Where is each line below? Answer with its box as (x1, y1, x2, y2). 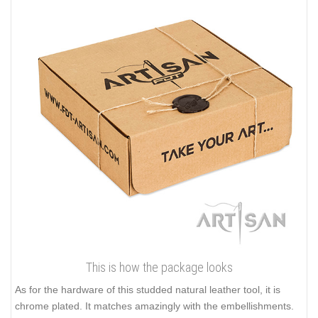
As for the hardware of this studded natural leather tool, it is (15, 284, 280, 296)
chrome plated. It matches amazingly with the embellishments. (15, 300, 294, 312)
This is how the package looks (85, 260, 233, 275)
